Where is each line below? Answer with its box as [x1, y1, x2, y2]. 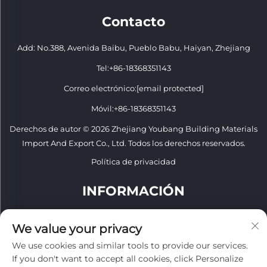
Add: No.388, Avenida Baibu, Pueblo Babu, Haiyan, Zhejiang [17, 43, 250, 52]
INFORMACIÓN [82, 183, 185, 199]
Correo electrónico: [63, 83, 136, 93]
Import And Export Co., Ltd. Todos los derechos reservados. [21, 138, 246, 148]
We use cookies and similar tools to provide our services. [12, 240, 248, 251]
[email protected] [136, 83, 204, 93]
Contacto [102, 14, 165, 30]
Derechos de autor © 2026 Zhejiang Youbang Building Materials [10, 124, 257, 133]
